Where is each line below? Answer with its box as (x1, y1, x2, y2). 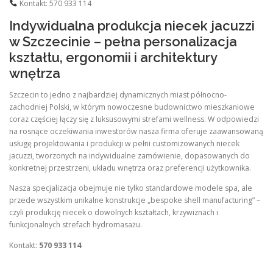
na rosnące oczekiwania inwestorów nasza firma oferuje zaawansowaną (9, 126, 263, 137)
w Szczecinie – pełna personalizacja (9, 34, 237, 50)
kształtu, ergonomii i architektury (9, 49, 217, 66)
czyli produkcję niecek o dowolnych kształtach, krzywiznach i (9, 207, 218, 218)
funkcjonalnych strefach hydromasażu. (9, 219, 142, 230)
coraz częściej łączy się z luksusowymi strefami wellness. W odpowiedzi (9, 114, 259, 125)
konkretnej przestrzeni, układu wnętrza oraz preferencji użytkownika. (9, 163, 251, 174)
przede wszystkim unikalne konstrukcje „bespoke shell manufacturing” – (9, 195, 260, 206)
